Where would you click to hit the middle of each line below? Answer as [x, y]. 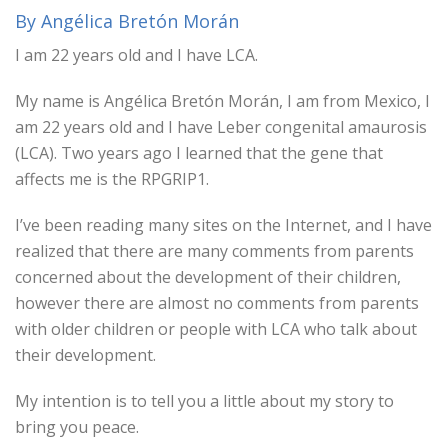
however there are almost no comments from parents [217, 303]
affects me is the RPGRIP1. [112, 179]
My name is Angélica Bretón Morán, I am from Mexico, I [222, 101]
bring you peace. [77, 427]
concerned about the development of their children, [208, 277]
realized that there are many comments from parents [214, 251]
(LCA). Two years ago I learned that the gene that [199, 153]
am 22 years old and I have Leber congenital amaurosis [221, 127]
